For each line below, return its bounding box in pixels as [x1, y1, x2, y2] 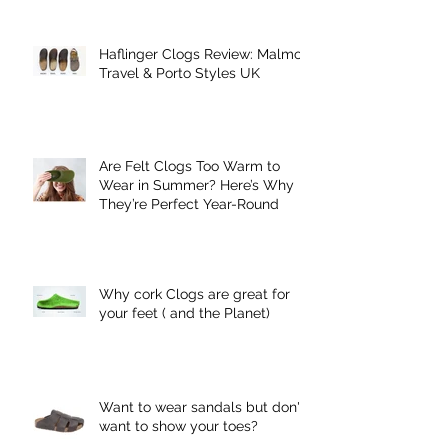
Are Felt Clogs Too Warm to [99, 158, 280, 175]
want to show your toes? [99, 418, 258, 435]
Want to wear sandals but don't [99, 399, 305, 416]
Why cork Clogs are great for [99, 286, 290, 303]
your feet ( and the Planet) [99, 305, 270, 322]
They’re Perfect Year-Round [99, 196, 279, 213]
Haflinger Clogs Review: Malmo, [99, 46, 305, 63]
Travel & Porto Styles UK [99, 65, 260, 82]
